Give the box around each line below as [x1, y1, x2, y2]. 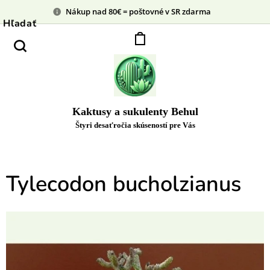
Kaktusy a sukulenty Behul [72, 105, 198, 118]
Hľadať [3, 17, 37, 30]
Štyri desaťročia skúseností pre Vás [75, 121, 195, 130]
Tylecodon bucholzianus [6, 169, 241, 199]
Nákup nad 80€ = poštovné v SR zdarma [65, 5, 218, 17]
